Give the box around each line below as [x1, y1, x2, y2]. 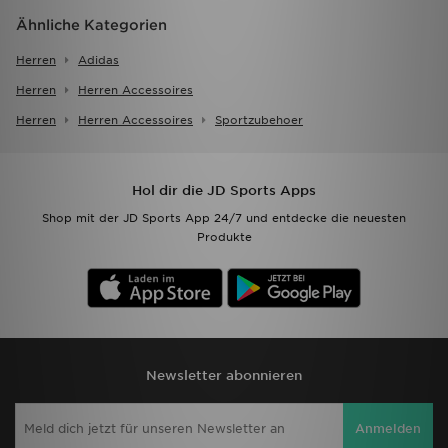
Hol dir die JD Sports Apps [132, 183, 316, 199]
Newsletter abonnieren [146, 368, 302, 384]
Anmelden [355, 420, 421, 436]
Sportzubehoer [215, 113, 303, 128]
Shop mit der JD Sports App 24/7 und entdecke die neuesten [42, 211, 406, 226]
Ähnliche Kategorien [16, 17, 167, 34]
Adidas [78, 53, 119, 68]
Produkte [196, 230, 252, 245]
